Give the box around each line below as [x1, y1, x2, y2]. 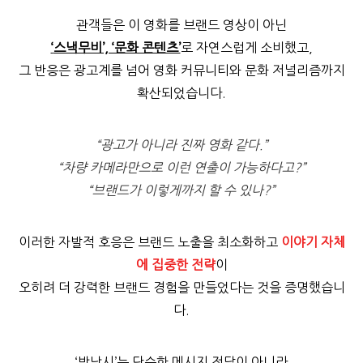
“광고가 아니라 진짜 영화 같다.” [95, 139, 268, 152]
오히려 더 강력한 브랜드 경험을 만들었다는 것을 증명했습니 [18, 281, 345, 295]
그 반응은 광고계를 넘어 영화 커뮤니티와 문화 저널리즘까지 [18, 64, 345, 78]
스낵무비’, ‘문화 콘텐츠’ [53, 41, 181, 55]
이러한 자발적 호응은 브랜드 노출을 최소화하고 [18, 236, 281, 250]
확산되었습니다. [137, 87, 226, 100]
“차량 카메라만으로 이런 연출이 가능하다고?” [57, 161, 306, 175]
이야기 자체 [280, 236, 345, 250]
